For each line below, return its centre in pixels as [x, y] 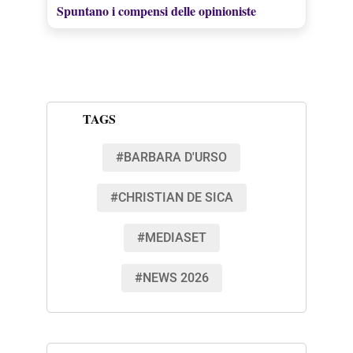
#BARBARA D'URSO [171, 157]
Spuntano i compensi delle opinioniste [156, 11]
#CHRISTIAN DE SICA [171, 197]
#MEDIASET [171, 238]
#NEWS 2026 [171, 278]
